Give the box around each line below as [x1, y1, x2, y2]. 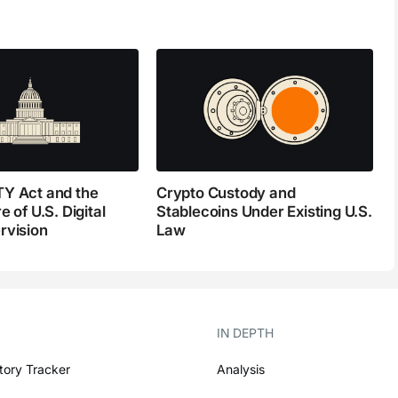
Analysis [217, 361, 265, 377]
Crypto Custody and [156, 184, 296, 203]
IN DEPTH [217, 324, 274, 340]
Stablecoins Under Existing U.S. [156, 203, 372, 221]
